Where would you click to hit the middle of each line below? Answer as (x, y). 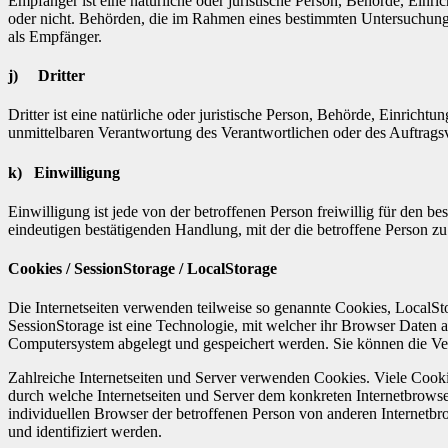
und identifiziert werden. (85, 432)
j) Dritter (46, 75)
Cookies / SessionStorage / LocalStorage (142, 269)
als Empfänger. (55, 36)
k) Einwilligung (64, 172)
